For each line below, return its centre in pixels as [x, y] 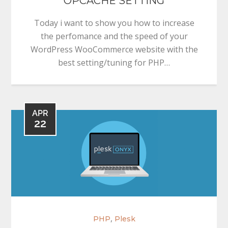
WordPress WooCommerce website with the [114, 49]
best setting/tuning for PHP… [114, 62]
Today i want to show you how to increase [114, 23]
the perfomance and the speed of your [114, 36]
